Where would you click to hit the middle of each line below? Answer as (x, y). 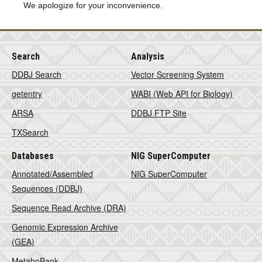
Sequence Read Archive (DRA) (69, 208)
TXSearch (30, 132)
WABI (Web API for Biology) (182, 94)
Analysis (148, 56)
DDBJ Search (37, 74)
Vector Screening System (177, 74)
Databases (33, 156)
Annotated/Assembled (52, 174)
